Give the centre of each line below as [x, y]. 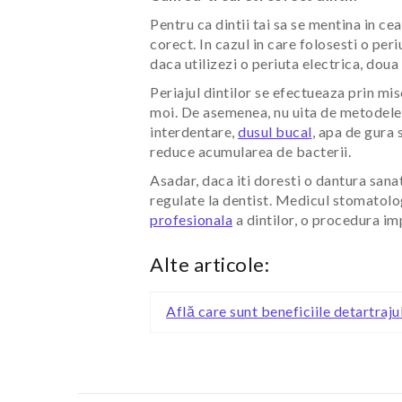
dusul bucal [275, 131]
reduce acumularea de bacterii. [250, 151]
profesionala [191, 219]
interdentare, [194, 131]
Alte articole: [210, 264]
